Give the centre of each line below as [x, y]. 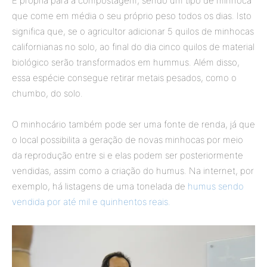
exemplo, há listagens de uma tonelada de [100, 186]
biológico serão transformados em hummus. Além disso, [126, 62]
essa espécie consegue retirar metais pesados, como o [124, 78]
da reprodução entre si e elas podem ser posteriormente [128, 155]
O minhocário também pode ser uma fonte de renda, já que [133, 124]
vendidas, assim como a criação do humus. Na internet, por [133, 171]
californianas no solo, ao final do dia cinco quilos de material [133, 47]
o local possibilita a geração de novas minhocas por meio [128, 140]
